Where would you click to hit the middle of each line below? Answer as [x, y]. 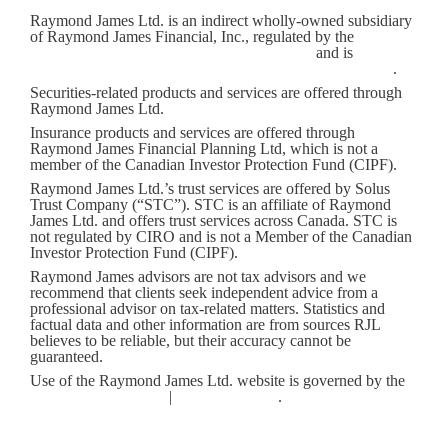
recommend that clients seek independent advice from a [204, 292]
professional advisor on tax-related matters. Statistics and [207, 308]
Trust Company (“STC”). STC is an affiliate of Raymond [210, 204]
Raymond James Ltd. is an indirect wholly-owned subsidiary [221, 20]
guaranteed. [66, 356]
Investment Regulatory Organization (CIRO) [171, 52]
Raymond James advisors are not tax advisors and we [198, 276]
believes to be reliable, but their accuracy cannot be [190, 340]
